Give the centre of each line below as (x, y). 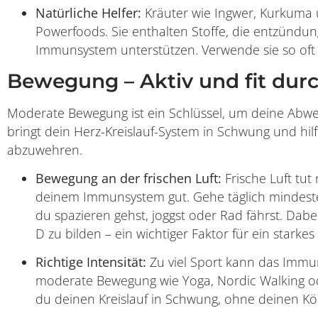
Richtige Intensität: (91, 262)
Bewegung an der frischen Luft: (128, 179)
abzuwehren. (45, 149)
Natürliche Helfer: (88, 13)
